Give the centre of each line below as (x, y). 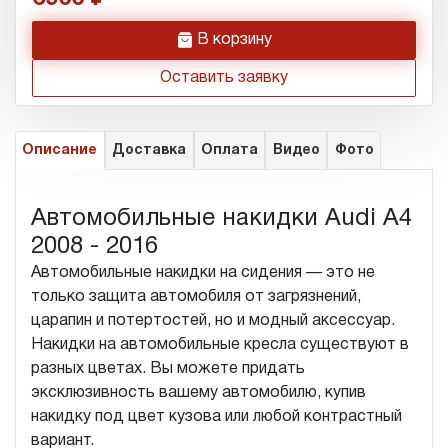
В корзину (234, 39)
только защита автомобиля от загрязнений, (196, 296)
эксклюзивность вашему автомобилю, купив (198, 392)
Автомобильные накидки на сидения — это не (203, 272)
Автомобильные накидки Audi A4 (221, 218)
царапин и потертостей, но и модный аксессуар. (213, 320)
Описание (60, 150)
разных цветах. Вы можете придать (168, 368)
